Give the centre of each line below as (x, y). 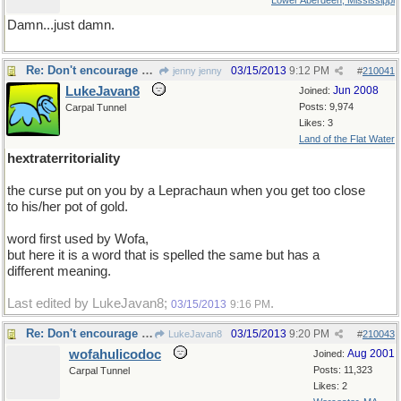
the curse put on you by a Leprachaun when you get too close (186, 191)
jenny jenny (196, 71)
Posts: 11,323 (343, 370)
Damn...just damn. (61, 25)
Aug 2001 (371, 354)
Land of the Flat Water (347, 139)
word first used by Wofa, (78, 239)
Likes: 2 (330, 386)
